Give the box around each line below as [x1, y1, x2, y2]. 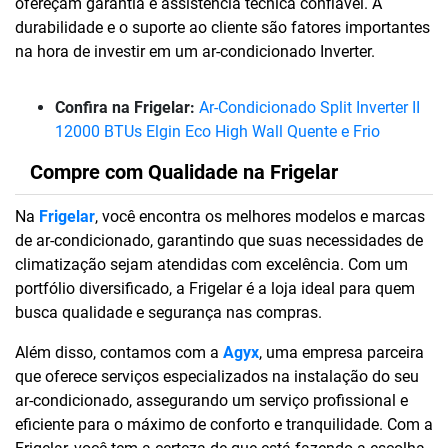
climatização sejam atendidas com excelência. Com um [15, 255, 408, 274]
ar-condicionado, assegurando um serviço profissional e [15, 391, 408, 410]
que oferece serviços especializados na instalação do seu [15, 367, 419, 386]
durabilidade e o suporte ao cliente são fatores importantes [15, 18, 430, 37]
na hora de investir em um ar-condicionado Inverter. [15, 42, 375, 61]
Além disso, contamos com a [15, 343, 223, 362]
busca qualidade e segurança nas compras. [15, 303, 322, 322]
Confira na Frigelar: [55, 98, 195, 117]
